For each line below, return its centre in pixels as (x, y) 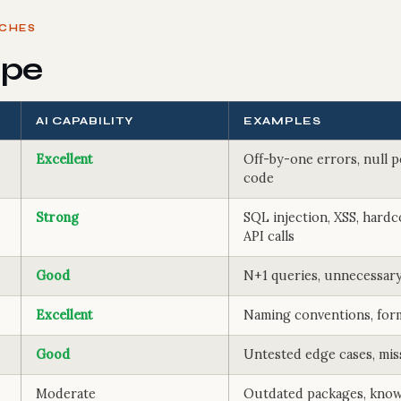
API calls (269, 236)
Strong (57, 218)
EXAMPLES (282, 120)
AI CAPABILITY (85, 120)
